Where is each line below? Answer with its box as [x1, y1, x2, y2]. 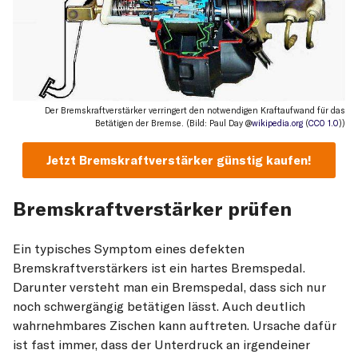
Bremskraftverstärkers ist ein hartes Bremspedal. [13, 259, 305, 276]
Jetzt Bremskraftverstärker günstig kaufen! [46, 153, 312, 169]
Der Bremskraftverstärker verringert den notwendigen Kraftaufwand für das [45, 105, 345, 117]
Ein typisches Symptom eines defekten [13, 240, 245, 257]
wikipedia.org [252, 117, 303, 129]
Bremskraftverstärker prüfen [13, 196, 292, 221]
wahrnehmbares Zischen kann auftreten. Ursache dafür [13, 316, 336, 333]
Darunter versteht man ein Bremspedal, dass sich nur [13, 278, 326, 295]
